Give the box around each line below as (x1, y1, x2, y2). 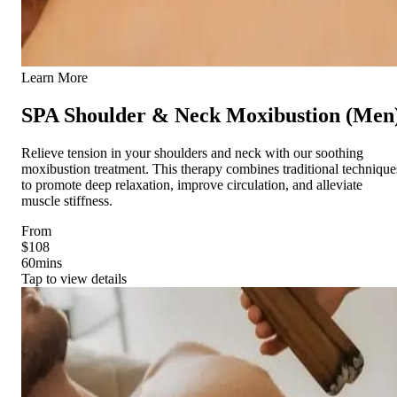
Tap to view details (21, 270, 127, 286)
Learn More (21, 70, 88, 85)
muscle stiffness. (21, 192, 113, 208)
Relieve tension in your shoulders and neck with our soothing (21, 144, 363, 160)
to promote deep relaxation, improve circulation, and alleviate (21, 176, 362, 192)
